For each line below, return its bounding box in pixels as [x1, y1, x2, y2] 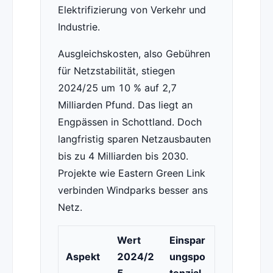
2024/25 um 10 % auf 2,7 [57, 82, 177, 94]
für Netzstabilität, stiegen [57, 65, 175, 77]
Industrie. [57, 21, 100, 34]
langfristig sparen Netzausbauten [57, 133, 211, 146]
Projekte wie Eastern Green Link [57, 167, 205, 180]
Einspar [169, 234, 205, 247]
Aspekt [65, 250, 100, 263]
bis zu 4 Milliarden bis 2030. [57, 150, 188, 163]
